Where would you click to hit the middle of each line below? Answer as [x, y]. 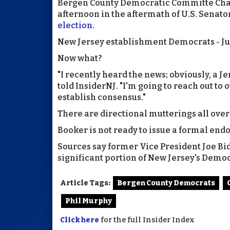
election [75, 25]
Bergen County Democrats [166, 183]
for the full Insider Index [147, 220]
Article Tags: [85, 183]
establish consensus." [102, 97]
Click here [80, 220]
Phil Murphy [89, 201]
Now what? [80, 58]
